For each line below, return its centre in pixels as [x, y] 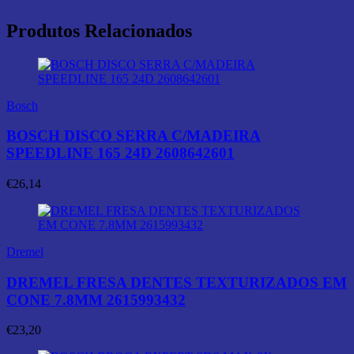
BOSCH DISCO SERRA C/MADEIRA [134, 136]
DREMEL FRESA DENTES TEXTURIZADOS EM [177, 282]
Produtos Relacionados [99, 30]
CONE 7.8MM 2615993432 [96, 299]
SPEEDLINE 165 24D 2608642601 [121, 153]
